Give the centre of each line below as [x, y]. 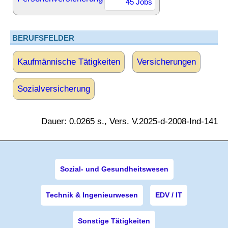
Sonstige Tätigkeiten [114, 221]
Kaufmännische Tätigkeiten [69, 62]
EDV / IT [169, 195]
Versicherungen [166, 62]
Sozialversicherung [54, 89]
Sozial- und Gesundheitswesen [114, 169]
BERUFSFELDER [43, 38]
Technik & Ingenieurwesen [92, 195]
